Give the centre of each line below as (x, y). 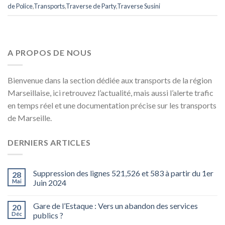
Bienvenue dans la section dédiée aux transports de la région (110, 80)
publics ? (48, 215)
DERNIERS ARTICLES (49, 142)
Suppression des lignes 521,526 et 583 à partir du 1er (123, 173)
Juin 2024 (50, 183)
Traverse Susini (139, 6)
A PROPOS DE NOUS (50, 52)
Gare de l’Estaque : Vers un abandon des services (116, 206)
